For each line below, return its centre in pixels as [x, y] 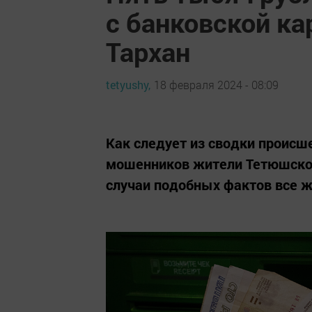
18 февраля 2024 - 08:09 [216, 84]
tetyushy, [128, 84]
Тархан [148, 52]
